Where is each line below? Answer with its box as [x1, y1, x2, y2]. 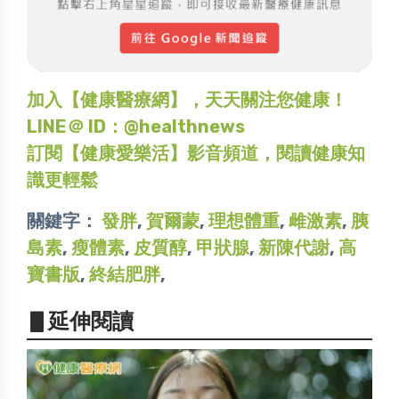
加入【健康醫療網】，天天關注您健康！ [27, 88, 347, 110]
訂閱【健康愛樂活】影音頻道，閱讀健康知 [27, 142, 365, 164]
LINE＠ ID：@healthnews [27, 115, 245, 137]
